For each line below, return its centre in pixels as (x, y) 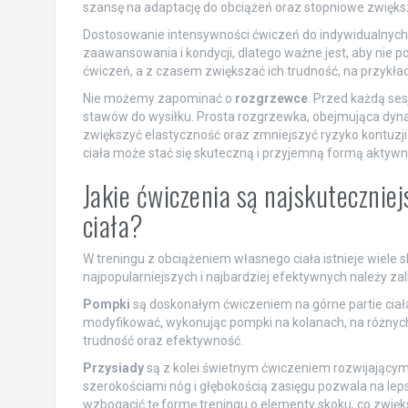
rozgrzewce (271, 98)
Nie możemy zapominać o (158, 98)
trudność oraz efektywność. (163, 340)
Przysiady (113, 367)
